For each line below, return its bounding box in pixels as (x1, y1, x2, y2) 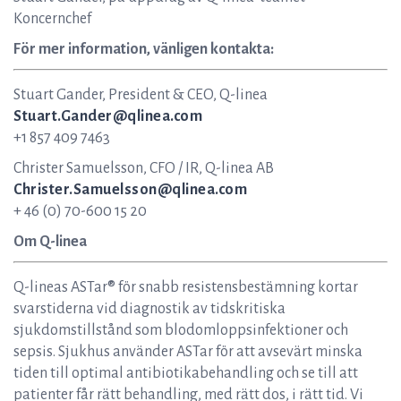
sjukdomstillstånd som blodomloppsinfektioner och (13, 322, 348, 338)
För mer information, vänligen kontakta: (13, 41, 274, 57)
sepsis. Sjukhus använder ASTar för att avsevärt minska (13, 344, 363, 360)
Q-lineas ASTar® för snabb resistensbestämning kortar (13, 279, 358, 295)
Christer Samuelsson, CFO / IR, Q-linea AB (13, 160, 274, 176)
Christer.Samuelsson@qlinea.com (13, 182, 247, 198)
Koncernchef (13, 11, 91, 27)
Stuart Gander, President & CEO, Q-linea (13, 87, 268, 103)
